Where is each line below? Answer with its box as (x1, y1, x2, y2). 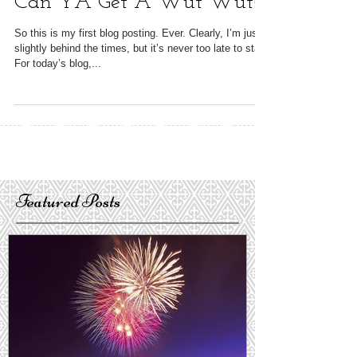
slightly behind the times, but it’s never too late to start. (14, 71, 269, 83)
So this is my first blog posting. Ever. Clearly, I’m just (14, 56, 261, 68)
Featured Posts (16, 218, 120, 241)
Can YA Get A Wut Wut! (14, 21, 257, 42)
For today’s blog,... (14, 86, 101, 98)
